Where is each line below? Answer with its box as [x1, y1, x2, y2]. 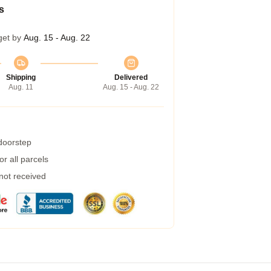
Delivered [114, 73, 148, 82]
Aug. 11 [8, 83, 33, 91]
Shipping [6, 73, 36, 82]
